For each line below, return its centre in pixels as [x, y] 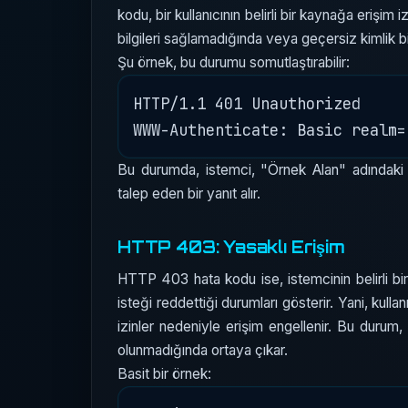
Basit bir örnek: [164, 373]
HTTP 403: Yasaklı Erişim [231, 247]
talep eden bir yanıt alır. [189, 194]
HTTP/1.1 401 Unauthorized [247, 103]
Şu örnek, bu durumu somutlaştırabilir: [234, 62]
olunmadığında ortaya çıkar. [203, 350]
